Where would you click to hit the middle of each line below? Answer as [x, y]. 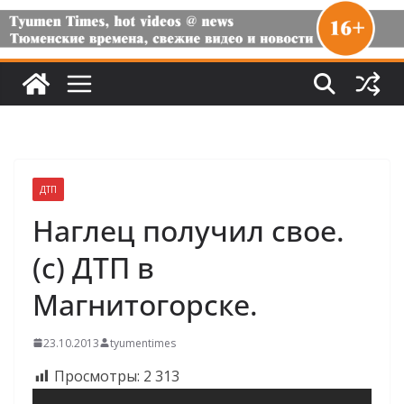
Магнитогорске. [145, 304]
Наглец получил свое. [188, 230]
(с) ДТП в [93, 267]
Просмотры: [97, 376]
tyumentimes [143, 343]
